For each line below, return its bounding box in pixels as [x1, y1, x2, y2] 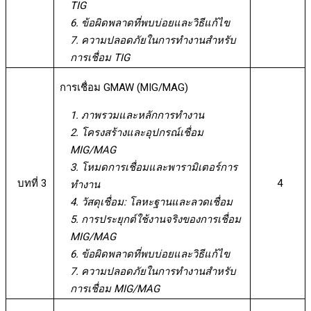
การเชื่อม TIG [69, 51, 130, 64]
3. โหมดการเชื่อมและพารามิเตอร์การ [69, 160, 237, 174]
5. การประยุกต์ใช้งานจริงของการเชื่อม [69, 212, 241, 226]
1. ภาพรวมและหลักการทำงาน [69, 108, 204, 121]
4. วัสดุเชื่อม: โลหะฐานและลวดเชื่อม [69, 195, 233, 208]
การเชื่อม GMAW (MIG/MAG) [59, 81, 188, 94]
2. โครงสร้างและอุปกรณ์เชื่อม [69, 126, 203, 139]
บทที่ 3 [17, 176, 47, 190]
